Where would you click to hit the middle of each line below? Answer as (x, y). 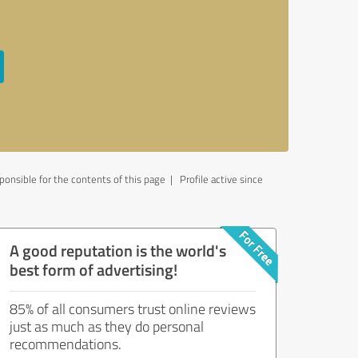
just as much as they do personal (107, 326)
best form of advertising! (93, 269)
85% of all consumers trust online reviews (133, 308)
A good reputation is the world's (118, 250)
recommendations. (66, 344)
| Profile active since (214, 179)
